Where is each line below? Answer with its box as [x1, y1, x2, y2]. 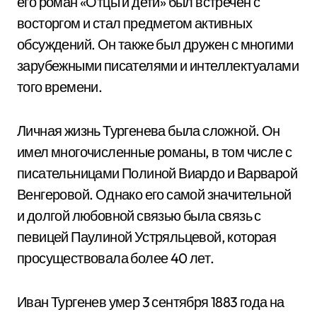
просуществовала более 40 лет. [17, 249, 214, 267]
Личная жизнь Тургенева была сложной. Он [17, 122, 280, 139]
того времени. [17, 78, 103, 96]
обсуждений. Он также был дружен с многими [17, 35, 294, 53]
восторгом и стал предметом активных [17, 14, 252, 32]
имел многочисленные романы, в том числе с [17, 143, 292, 161]
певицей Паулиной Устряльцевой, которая [17, 228, 277, 246]
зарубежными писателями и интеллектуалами [17, 57, 299, 74]
